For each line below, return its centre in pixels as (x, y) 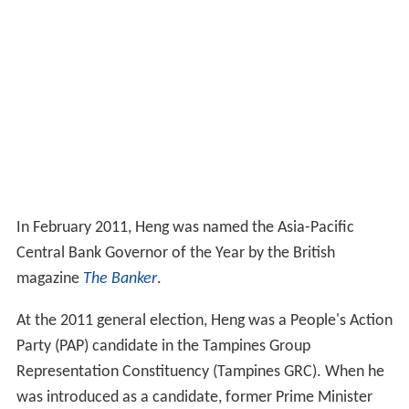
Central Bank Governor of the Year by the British (175, 254)
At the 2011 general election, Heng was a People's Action (204, 321)
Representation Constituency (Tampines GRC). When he (200, 372)
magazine (49, 279)
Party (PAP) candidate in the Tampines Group (163, 347)
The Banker (120, 279)
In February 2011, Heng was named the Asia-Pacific (185, 228)
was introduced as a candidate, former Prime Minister (194, 398)
